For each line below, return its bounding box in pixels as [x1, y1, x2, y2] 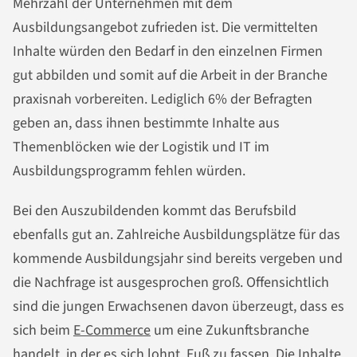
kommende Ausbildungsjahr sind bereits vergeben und [13, 248, 343, 269]
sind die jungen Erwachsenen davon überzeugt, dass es [13, 296, 344, 316]
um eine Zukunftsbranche [151, 320, 309, 340]
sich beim [13, 320, 73, 340]
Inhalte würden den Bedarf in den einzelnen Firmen [13, 41, 323, 61]
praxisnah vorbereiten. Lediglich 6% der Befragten [13, 89, 312, 109]
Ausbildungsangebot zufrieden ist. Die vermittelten [13, 18, 318, 37]
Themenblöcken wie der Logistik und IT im [13, 137, 269, 157]
